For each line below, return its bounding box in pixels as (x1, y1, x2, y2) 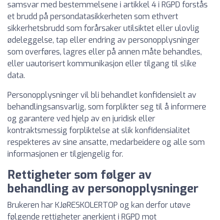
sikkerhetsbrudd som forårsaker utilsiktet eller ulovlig (7, 23, 199, 33)
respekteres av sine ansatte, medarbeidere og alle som (7, 137, 205, 147)
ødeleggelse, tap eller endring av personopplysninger (7, 35, 199, 45)
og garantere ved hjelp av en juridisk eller (7, 113, 155, 124)
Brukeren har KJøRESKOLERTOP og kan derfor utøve (7, 200, 191, 210)
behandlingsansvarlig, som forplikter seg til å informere (7, 102, 206, 112)
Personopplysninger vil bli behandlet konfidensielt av (7, 90, 196, 100)
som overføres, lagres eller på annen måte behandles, (7, 47, 202, 57)
